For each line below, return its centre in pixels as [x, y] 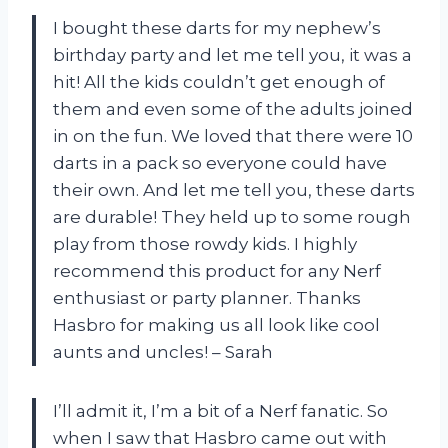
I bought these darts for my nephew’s [217, 27]
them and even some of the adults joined [233, 108]
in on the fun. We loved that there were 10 [233, 135]
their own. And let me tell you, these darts [234, 189]
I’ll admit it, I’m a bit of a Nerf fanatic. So [220, 410]
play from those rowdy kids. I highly [205, 243]
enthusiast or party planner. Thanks [207, 297]
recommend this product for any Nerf [217, 270]
